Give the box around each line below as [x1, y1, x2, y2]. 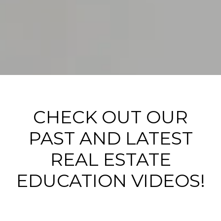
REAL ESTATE [50, 148, 171, 170]
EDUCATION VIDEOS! [16, 170, 205, 191]
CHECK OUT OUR [33, 106, 188, 128]
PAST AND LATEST [28, 127, 193, 149]
